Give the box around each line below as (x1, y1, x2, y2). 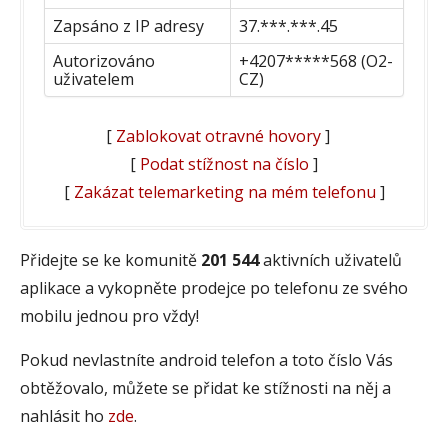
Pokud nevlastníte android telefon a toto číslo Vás (20, 348, 393, 371)
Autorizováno (53, 49, 155, 72)
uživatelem (53, 67, 134, 90)
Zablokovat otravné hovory (116, 124, 321, 147)
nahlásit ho (20, 404, 108, 427)
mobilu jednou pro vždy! (20, 304, 199, 327)
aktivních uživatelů (259, 248, 402, 271)
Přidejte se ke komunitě (20, 248, 201, 271)
